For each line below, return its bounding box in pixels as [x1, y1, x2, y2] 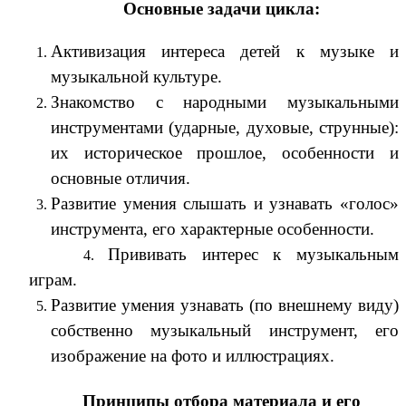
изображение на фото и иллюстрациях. [50, 346, 334, 366]
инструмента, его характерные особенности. [50, 219, 374, 239]
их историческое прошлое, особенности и [50, 143, 399, 163]
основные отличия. [50, 169, 190, 188]
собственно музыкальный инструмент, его [50, 321, 399, 341]
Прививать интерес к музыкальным [108, 245, 400, 265]
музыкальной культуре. [50, 67, 222, 87]
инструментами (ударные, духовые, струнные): [50, 118, 399, 138]
